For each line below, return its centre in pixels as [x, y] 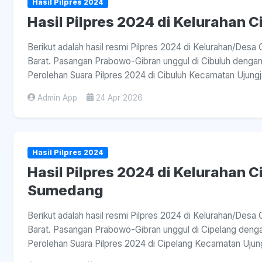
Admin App [57, 97]
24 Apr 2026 [119, 97]
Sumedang [65, 190]
